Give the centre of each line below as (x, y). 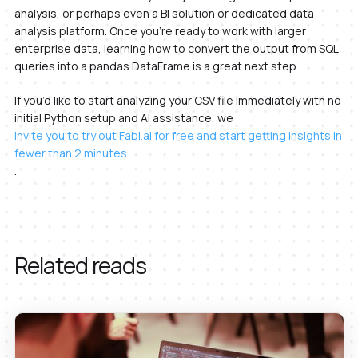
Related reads (80, 266)
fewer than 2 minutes (70, 153)
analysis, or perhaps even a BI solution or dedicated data (164, 14)
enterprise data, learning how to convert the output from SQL (176, 49)
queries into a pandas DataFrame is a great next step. (156, 66)
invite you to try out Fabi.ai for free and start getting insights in (178, 136)
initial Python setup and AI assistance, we (123, 118)
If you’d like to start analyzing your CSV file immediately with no (177, 101)
